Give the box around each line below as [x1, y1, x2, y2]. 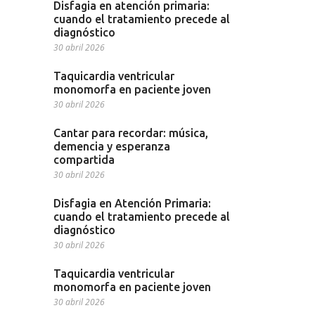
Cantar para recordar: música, [53, 127, 208, 140]
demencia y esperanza [53, 140, 170, 153]
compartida [53, 153, 115, 167]
